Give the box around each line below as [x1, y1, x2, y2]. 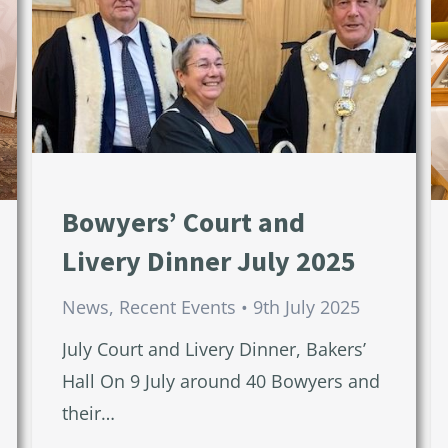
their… [61, 401, 115, 426]
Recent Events [118, 295, 236, 320]
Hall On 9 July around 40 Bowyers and [61, 369, 380, 394]
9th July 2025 [252, 295, 360, 320]
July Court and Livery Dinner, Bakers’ [61, 337, 366, 362]
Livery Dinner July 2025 [61, 243, 356, 280]
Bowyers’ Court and [61, 204, 305, 241]
